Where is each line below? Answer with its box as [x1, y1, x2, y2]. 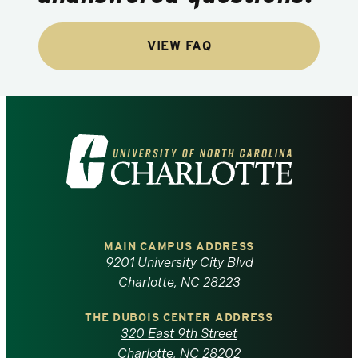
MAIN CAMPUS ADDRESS [103, 239, 255, 253]
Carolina [65, 308, 166, 347]
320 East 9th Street [121, 325, 237, 341]
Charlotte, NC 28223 [117, 274, 241, 290]
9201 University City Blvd [105, 254, 253, 270]
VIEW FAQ [147, 38, 211, 54]
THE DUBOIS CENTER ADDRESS [85, 310, 273, 324]
